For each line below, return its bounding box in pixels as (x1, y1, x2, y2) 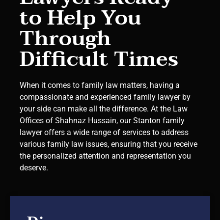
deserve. (20, 163, 48, 173)
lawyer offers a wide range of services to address (20, 128, 189, 137)
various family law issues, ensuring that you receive (20, 139, 197, 149)
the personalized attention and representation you (20, 151, 191, 161)
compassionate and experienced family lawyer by (20, 92, 191, 102)
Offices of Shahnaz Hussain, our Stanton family (20, 116, 185, 126)
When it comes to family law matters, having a (20, 81, 180, 90)
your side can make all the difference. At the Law (20, 104, 188, 114)
